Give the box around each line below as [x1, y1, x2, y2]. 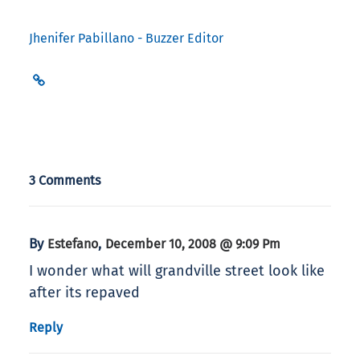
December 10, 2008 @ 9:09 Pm [105, 236, 280, 252]
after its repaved [29, 284, 140, 302]
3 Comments [29, 173, 101, 189]
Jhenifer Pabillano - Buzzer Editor [29, 31, 223, 47]
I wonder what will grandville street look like [29, 262, 325, 280]
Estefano [47, 236, 98, 252]
